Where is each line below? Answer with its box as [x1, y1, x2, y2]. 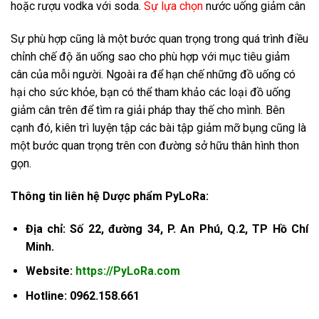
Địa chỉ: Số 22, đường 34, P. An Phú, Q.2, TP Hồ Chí [25, 221, 308, 236]
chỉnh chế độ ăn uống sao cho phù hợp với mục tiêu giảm [11, 49, 290, 63]
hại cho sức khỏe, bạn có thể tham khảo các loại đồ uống [11, 85, 291, 99]
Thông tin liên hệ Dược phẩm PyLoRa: [11, 189, 209, 203]
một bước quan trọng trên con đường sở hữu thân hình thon [11, 138, 299, 152]
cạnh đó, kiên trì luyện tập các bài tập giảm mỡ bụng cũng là [11, 120, 306, 135]
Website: [25, 264, 75, 278]
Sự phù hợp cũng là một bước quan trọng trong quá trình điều [11, 31, 308, 46]
